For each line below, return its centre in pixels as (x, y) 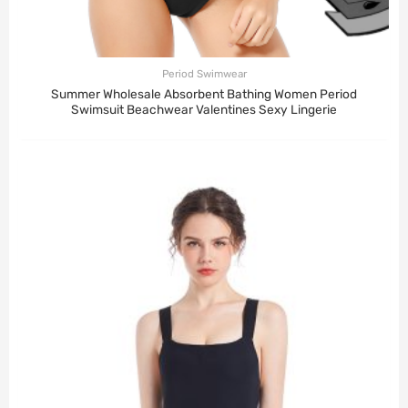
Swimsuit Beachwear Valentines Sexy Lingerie (204, 110)
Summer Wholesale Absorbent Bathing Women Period (204, 94)
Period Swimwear (204, 74)
